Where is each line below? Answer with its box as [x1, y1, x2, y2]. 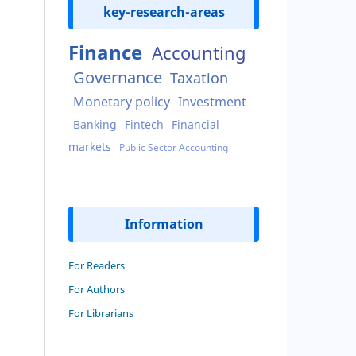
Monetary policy [73, 92, 170, 110]
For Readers [68, 257, 125, 273]
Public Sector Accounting [119, 140, 228, 154]
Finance [68, 38, 142, 65]
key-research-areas [103, 2, 225, 21]
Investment [178, 92, 246, 110]
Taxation [170, 68, 228, 87]
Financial [172, 116, 219, 132]
